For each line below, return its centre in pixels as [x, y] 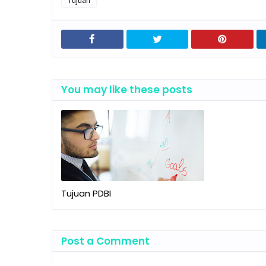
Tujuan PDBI [86, 193]
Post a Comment [105, 241]
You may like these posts [127, 89]
